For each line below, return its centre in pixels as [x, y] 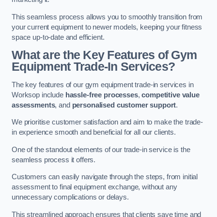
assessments [33, 105]
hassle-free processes [101, 95]
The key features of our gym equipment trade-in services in [103, 85]
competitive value [170, 95]
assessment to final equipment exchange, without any [94, 187]
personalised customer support [124, 105]
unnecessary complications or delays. [70, 197]
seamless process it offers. [54, 160]
